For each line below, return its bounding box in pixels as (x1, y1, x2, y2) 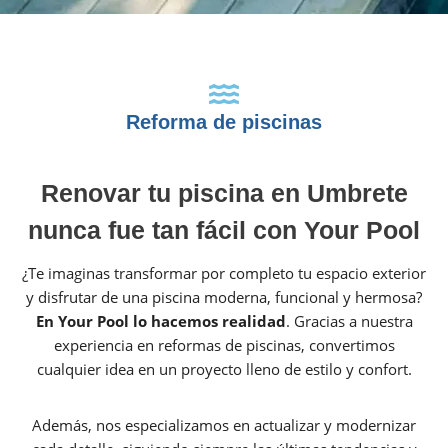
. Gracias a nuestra (285, 311, 413, 332)
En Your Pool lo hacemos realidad (35, 311, 286, 332)
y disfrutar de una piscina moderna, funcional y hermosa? (26, 287, 422, 308)
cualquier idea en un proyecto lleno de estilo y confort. (36, 359, 412, 380)
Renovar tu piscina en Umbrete (40, 178, 408, 207)
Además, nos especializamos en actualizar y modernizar (32, 415, 416, 436)
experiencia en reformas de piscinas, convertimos (53, 335, 395, 356)
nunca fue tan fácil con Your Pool (28, 215, 420, 244)
